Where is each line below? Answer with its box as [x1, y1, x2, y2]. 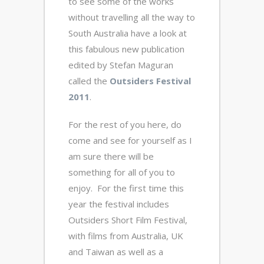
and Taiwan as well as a [68, 246, 163, 258]
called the [68, 75, 110, 87]
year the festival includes [68, 198, 169, 210]
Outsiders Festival [110, 75, 191, 87]
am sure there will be [68, 150, 154, 163]
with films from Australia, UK [68, 230, 183, 242]
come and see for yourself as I [68, 134, 192, 147]
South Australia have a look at [68, 27, 187, 39]
